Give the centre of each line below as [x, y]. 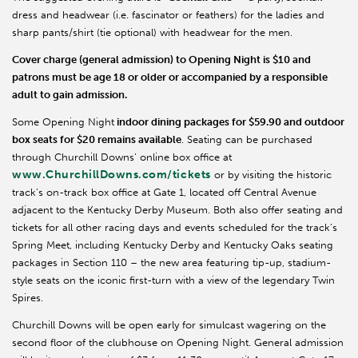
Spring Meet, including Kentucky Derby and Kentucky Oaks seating [173, 245]
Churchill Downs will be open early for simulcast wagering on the [169, 325]
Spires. [28, 298]
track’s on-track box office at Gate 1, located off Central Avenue [164, 193]
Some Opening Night [63, 122]
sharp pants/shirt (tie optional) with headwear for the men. [152, 33]
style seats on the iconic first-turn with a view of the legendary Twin [173, 280]
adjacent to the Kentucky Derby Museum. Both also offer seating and [177, 210]
